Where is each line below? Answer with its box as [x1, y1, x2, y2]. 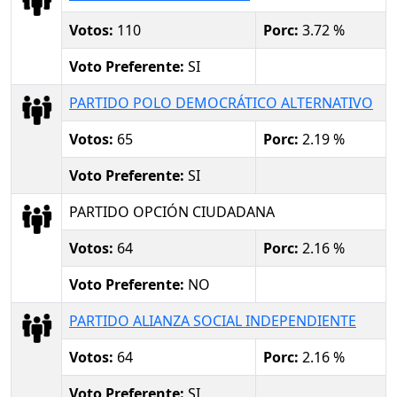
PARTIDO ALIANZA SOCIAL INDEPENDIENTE [69, 310, 356, 331]
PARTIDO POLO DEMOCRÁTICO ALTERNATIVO [69, 92, 373, 113]
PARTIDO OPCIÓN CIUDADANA [69, 201, 275, 222]
